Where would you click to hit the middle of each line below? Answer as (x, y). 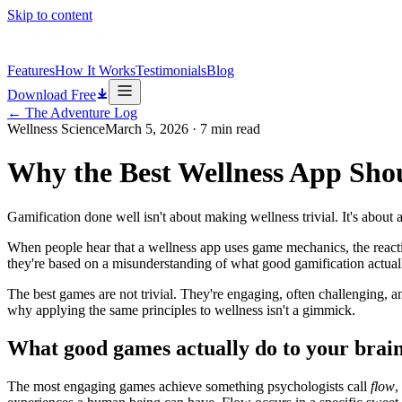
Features (31, 70)
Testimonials (171, 70)
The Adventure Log (79, 113)
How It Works (95, 70)
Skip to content (50, 15)
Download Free (52, 95)
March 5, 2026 (147, 129)
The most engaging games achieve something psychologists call (187, 386)
